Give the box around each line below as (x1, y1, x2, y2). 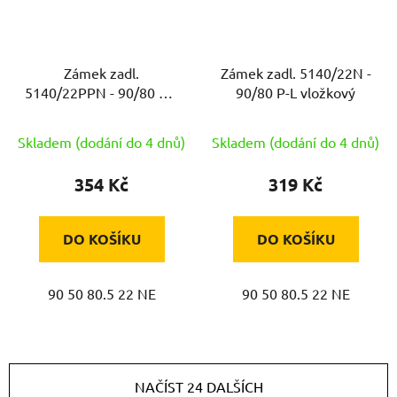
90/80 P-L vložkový (236, 83, 355, 102)
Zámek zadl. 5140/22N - (220, 64, 371, 82)
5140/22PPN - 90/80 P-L (24, 83, 179, 102)
